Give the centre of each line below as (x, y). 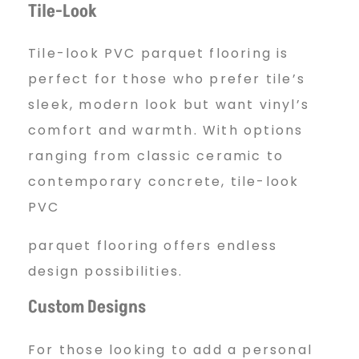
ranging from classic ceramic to (156, 156)
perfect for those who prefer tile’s (167, 79)
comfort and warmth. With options (166, 131)
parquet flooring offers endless (153, 246)
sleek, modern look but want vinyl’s (169, 105)
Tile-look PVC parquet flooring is (159, 54)
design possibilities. (106, 272)
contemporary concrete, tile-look (164, 182)
